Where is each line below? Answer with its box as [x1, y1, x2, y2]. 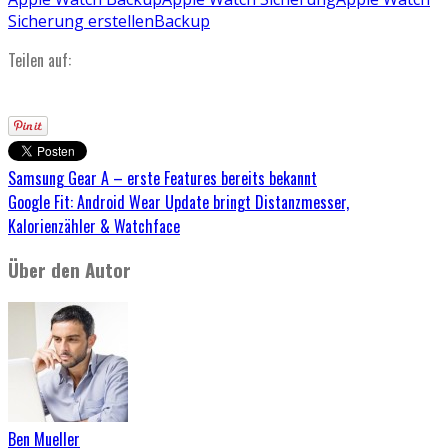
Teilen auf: [8, 47, 71, 72]
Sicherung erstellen [8, 9, 154, 32]
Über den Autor [8, 256, 131, 284]
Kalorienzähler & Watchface [8, 213, 180, 238]
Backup [154, 9, 210, 32]
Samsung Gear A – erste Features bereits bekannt [8, 165, 317, 190]
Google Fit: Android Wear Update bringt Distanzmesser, [8, 189, 349, 214]
